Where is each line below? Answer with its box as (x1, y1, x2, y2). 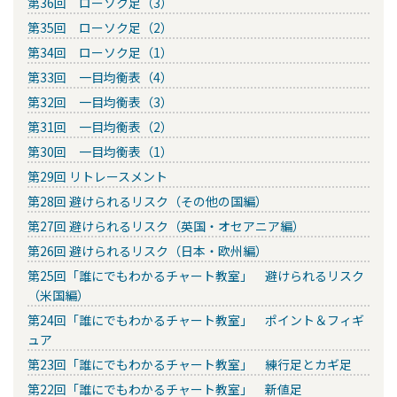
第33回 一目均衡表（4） (27, 67, 173, 86)
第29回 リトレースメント (27, 167, 167, 185)
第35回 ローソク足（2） (27, 18, 173, 36)
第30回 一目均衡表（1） (27, 142, 173, 160)
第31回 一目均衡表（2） (27, 117, 173, 136)
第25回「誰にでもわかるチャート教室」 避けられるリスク (27, 266, 364, 284)
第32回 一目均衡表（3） (27, 92, 173, 111)
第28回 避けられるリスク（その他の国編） (27, 191, 268, 210)
